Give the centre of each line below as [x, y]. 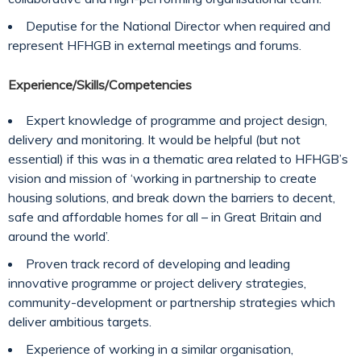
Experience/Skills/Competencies [100, 85]
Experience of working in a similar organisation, [160, 349]
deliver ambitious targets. [80, 322]
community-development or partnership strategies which [172, 302]
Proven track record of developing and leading [158, 263]
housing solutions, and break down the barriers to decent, [172, 197]
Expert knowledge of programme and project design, [176, 120]
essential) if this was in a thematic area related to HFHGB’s [178, 159]
